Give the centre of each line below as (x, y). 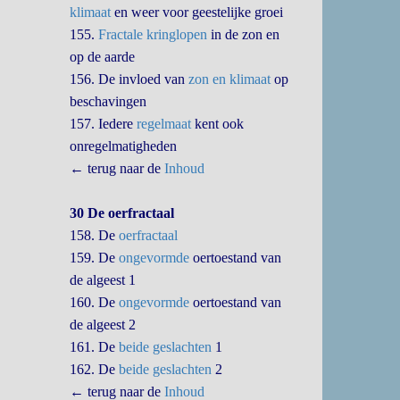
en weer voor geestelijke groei (197, 12)
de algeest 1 (103, 280)
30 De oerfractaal (122, 213)
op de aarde (103, 57)
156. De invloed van (129, 79)
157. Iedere (104, 124)
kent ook (218, 124)
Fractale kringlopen (153, 34)
